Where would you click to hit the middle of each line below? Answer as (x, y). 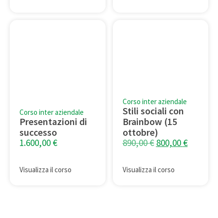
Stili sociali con (153, 111)
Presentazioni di (53, 122)
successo (38, 132)
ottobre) (140, 132)
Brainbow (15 (150, 122)
